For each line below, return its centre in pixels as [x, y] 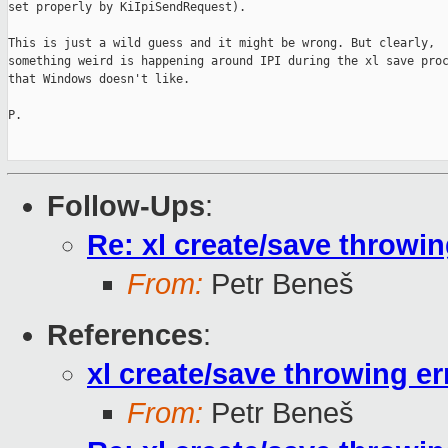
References [125, 335]
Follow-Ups [126, 206]
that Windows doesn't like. [99, 79]
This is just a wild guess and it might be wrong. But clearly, [221, 43]
